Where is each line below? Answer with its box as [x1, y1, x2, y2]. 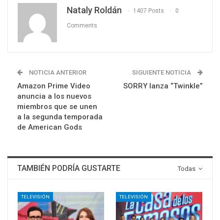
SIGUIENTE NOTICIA [132, 68, 192, 76]
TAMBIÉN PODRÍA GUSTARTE [17, 163, 120, 173]
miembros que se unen [17, 102, 97, 111]
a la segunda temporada [17, 112, 103, 121]
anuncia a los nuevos [17, 91, 91, 101]
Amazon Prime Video [17, 81, 90, 90]
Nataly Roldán [67, 4, 122, 15]
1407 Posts [133, 7, 164, 15]
